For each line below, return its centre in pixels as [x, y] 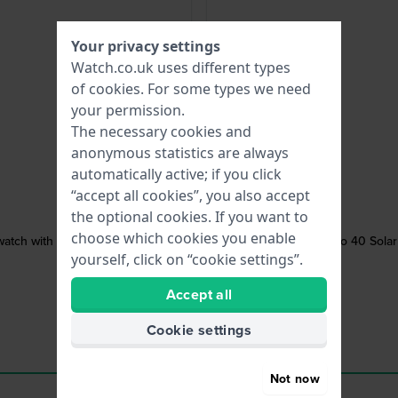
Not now [295, 378]
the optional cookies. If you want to [190, 217]
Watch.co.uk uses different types [181, 68]
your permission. [128, 110]
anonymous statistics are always [180, 153]
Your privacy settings [146, 46]
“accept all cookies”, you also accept [191, 195]
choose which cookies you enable [183, 238]
